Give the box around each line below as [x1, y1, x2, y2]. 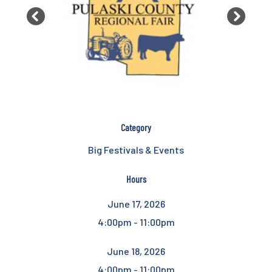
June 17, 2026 [107, 198, 165, 209]
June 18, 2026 [107, 245, 165, 257]
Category [121, 121, 151, 133]
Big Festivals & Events [88, 144, 184, 155]
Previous [35, 16, 83, 32]
